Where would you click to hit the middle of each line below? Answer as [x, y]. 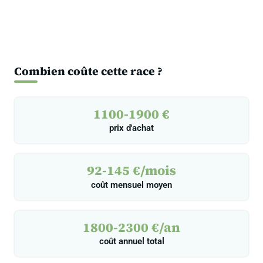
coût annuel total [131, 242]
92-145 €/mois [131, 171]
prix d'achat [131, 128]
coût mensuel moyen [131, 185]
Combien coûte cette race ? [88, 71]
